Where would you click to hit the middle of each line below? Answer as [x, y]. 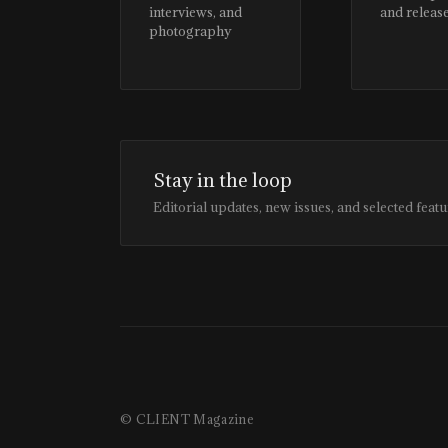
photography [190, 31]
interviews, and [195, 12]
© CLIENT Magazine [187, 419]
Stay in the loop [222, 180]
